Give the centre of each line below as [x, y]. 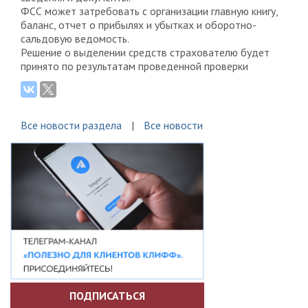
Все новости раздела [71, 125]
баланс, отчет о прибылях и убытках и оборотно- [139, 25]
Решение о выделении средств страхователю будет [145, 52]
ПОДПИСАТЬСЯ [107, 295]
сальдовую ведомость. [75, 38]
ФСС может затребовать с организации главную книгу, [149, 11]
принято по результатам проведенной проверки [134, 66]
